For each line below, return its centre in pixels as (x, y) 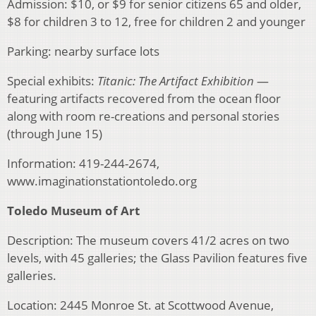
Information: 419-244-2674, (83, 164)
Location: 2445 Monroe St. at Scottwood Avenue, (140, 305)
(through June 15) (55, 134)
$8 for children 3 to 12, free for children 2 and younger (156, 22)
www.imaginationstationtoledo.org (102, 181)
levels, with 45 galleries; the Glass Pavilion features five (157, 258)
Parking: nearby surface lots (83, 51)
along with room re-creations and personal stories (143, 116)
